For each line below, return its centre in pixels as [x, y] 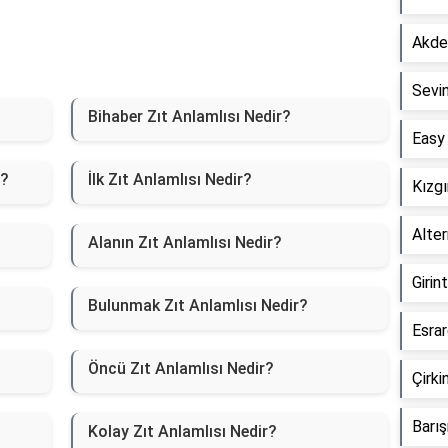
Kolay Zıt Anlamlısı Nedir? [182, 432]
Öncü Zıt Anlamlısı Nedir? [180, 369]
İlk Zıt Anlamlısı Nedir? [169, 180]
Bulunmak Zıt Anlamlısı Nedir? [197, 306]
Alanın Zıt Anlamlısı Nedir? [184, 243]
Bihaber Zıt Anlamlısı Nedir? [189, 117]
